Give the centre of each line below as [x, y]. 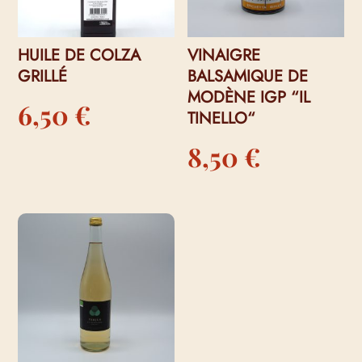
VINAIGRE [224, 55]
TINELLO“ [222, 118]
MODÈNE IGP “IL [249, 97]
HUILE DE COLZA [80, 55]
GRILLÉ [43, 76]
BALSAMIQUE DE [248, 76]
